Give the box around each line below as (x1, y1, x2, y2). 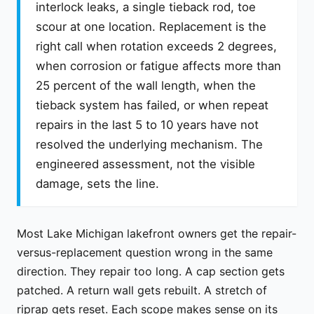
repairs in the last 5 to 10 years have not (36, 118, 259, 132)
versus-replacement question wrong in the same (17, 245, 273, 259)
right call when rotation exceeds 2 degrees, (36, 39, 277, 54)
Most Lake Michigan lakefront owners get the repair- (17, 226, 296, 240)
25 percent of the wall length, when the (36, 78, 256, 93)
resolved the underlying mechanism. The (36, 137, 263, 152)
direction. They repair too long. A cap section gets (17, 264, 285, 278)
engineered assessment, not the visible (36, 157, 255, 172)
